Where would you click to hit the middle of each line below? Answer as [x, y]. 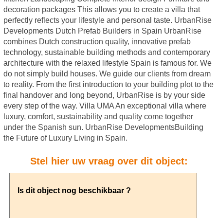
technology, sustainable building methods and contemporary [107, 52]
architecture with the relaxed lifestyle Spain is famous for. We [107, 63]
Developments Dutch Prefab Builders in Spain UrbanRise [102, 31]
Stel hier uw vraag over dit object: [109, 161]
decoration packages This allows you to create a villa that [101, 9]
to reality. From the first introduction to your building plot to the [108, 84]
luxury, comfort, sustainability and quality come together [98, 116]
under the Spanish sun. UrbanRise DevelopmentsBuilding [103, 127]
